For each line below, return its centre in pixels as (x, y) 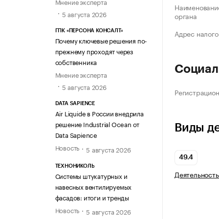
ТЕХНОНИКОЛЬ (75, 166)
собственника (76, 62)
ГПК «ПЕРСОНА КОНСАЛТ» (89, 31)
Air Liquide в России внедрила (99, 113)
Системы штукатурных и (91, 175)
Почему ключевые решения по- (101, 40)
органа (186, 16)
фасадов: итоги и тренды (92, 197)
